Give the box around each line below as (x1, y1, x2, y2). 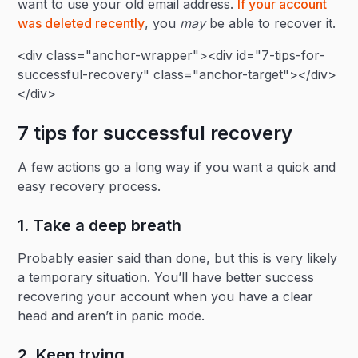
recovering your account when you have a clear (18, 288, 314, 304)
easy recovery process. (18, 178, 173, 194)
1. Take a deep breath (18, 216, 182, 235)
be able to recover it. (205, 15, 340, 31)
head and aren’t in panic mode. (18, 308, 205, 324)
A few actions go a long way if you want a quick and (18, 159, 336, 175)
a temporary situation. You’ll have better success (18, 269, 315, 285)
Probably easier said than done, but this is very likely (18, 250, 338, 266)
